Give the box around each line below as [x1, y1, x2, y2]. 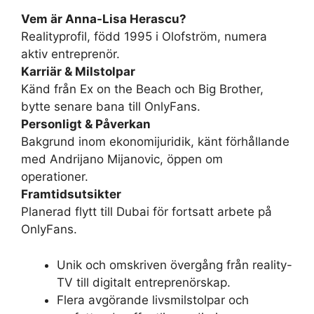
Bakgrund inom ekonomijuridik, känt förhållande [21, 135, 289, 149]
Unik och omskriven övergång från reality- [57, 257, 292, 272]
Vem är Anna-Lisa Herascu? [21, 12, 186, 26]
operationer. [21, 170, 88, 184]
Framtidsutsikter [21, 187, 121, 201]
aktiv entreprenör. [21, 47, 120, 61]
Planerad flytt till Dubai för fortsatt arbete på [21, 205, 272, 219]
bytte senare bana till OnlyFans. [21, 100, 200, 114]
